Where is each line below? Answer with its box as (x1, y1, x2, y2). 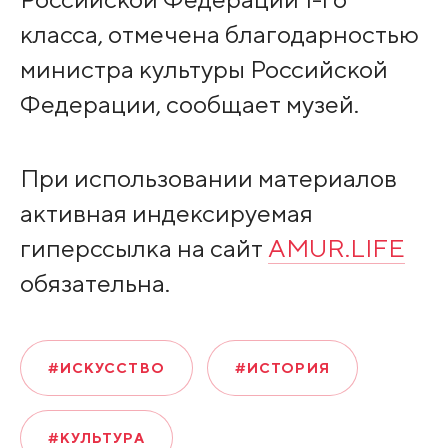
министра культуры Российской (19, 53, 388, 84)
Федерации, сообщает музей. (19, 88, 359, 119)
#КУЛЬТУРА (47, 429, 145, 446)
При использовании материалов (19, 162, 397, 193)
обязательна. (19, 267, 170, 298)
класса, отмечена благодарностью (19, 18, 419, 49)
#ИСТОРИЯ (234, 359, 330, 376)
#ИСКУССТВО (47, 359, 165, 376)
